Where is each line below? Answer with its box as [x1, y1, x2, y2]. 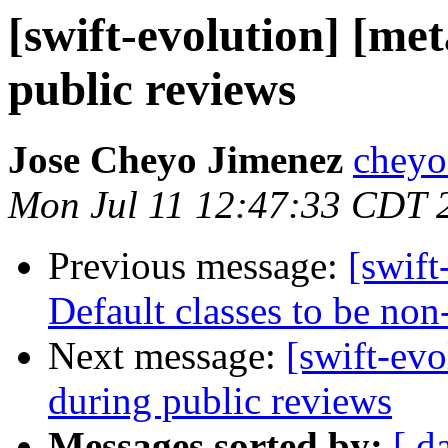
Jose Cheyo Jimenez [8, 138, 343, 182]
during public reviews [48, 379, 392, 423]
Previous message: [48, 244, 348, 288]
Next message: [48, 334, 286, 378]
